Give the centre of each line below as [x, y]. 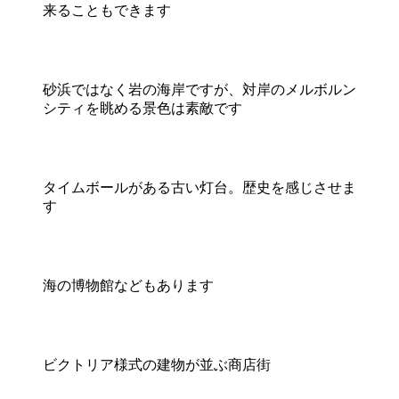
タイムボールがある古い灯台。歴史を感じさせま [199, 188]
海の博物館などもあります [128, 286]
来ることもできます [107, 11]
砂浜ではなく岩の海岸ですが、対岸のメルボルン [199, 90]
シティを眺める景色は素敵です [142, 109]
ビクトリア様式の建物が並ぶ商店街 [157, 365]
